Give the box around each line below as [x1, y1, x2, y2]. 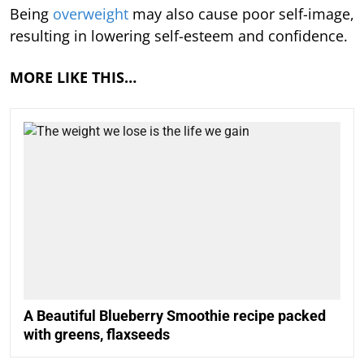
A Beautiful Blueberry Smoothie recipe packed [24, 306, 326, 324]
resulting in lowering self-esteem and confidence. [10, 25, 348, 45]
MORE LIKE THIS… [10, 67, 136, 87]
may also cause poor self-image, [128, 3, 354, 24]
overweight [53, 3, 128, 24]
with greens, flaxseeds [24, 325, 170, 343]
